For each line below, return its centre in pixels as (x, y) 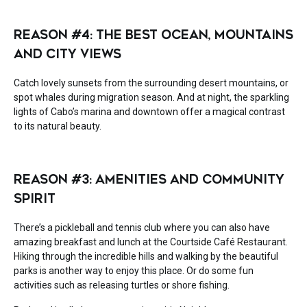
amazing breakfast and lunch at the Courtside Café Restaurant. (152, 242)
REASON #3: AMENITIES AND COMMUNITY (149, 180)
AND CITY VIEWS (67, 54)
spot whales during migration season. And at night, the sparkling (151, 98)
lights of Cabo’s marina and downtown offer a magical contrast (149, 112)
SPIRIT (35, 199)
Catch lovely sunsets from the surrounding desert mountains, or (151, 83)
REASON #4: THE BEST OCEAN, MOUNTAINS (153, 35)
